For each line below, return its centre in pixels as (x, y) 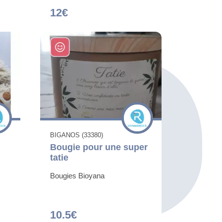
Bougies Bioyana (77, 176)
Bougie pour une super (99, 147)
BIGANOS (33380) (77, 135)
